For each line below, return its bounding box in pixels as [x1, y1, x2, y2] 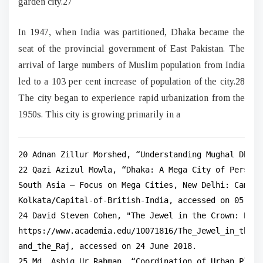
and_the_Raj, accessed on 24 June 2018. [18, 241, 197, 251]
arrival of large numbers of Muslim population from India [18, 59, 245, 70]
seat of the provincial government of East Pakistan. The [18, 43, 245, 53]
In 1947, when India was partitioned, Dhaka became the [18, 26, 245, 37]
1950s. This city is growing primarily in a [18, 109, 180, 119]
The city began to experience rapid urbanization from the [18, 92, 245, 103]
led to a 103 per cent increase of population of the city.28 [18, 76, 245, 86]
